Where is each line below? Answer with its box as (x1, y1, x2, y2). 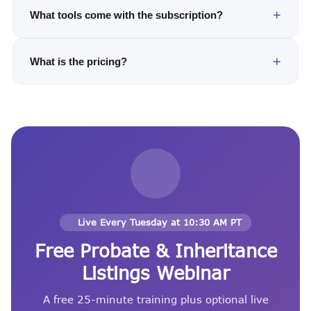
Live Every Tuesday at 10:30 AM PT (77, 216, 242, 228)
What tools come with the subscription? (30, 8, 223, 21)
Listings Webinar (81, 261, 230, 283)
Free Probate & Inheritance (34, 239, 277, 261)
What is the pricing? (30, 55, 127, 67)
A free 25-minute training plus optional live (42, 292, 269, 305)
